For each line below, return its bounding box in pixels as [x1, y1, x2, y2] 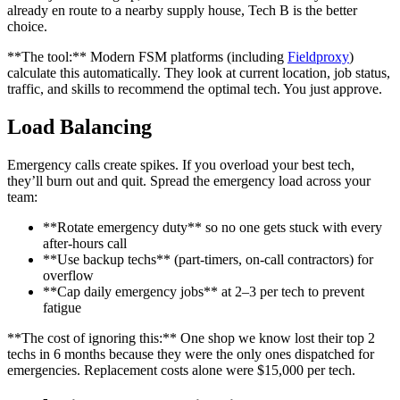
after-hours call [43, 235, 127, 251]
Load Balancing [7, 114, 152, 138]
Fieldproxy [287, 48, 349, 64]
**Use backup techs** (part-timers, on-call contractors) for [43, 251, 373, 267]
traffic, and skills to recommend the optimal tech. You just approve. [7, 80, 382, 96]
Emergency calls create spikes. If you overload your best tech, [7, 156, 354, 172]
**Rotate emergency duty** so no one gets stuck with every [43, 219, 382, 235]
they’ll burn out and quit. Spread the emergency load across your [7, 172, 371, 188]
